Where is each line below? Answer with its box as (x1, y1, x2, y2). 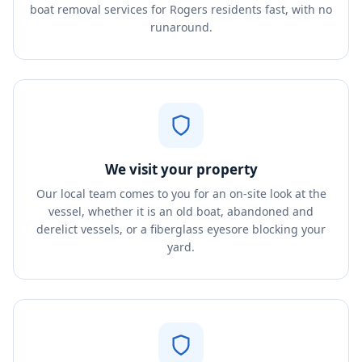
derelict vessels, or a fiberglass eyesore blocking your (36, 221, 326, 237)
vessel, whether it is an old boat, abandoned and (48, 204, 314, 219)
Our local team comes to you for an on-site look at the (36, 186, 326, 201)
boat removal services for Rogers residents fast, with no (30, 2, 332, 17)
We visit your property (104, 160, 258, 179)
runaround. (149, 19, 213, 35)
